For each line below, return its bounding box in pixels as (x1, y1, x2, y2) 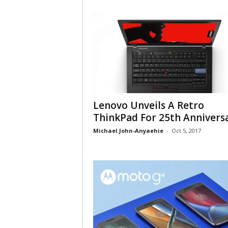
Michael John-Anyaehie (93, 127, 163, 134)
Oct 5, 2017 (171, 127, 201, 134)
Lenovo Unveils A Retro (93, 99, 204, 112)
